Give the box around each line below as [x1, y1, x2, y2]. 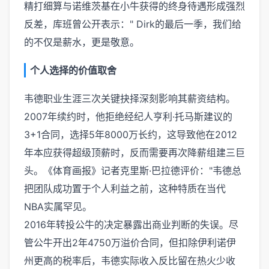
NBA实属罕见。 [24, 201, 92, 213]
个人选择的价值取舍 [30, 64, 116, 76]
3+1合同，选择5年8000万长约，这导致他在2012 [24, 128, 237, 141]
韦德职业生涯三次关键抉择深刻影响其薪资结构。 [24, 92, 235, 104]
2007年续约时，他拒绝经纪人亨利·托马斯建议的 [24, 110, 232, 122]
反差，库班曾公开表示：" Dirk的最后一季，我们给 [24, 18, 241, 30]
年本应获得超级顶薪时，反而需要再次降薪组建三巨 [24, 147, 245, 159]
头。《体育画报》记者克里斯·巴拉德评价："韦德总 [24, 165, 241, 177]
